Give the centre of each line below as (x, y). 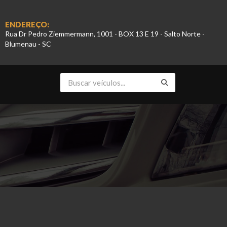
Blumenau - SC (28, 44)
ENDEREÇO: (27, 24)
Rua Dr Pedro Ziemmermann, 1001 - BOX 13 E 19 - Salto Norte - (105, 34)
